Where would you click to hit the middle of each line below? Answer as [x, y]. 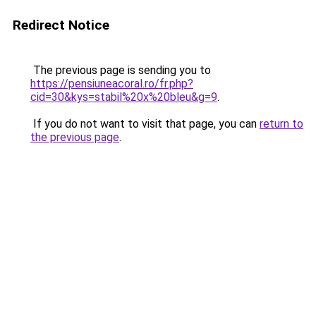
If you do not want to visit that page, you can [145, 124]
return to [281, 124]
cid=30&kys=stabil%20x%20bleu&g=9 [124, 97]
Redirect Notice [61, 25]
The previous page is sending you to [121, 70]
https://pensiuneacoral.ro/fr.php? [112, 84]
